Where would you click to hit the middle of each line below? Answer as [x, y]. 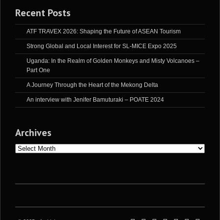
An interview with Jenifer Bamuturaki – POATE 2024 [95, 100]
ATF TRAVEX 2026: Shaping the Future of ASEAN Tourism [104, 32]
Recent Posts [43, 13]
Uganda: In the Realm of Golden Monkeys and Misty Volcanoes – [113, 61]
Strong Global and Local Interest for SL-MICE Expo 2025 [102, 46]
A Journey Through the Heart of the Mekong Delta [92, 85]
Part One [38, 70]
